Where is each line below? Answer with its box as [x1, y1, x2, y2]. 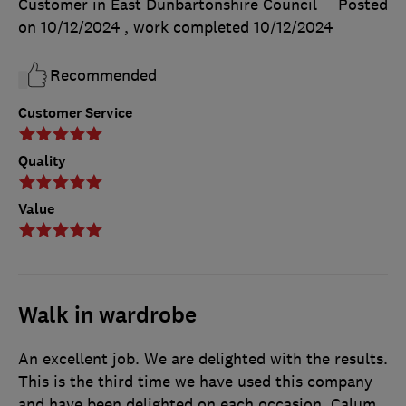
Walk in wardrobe [18, 301, 197, 331]
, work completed [124, 17, 254, 38]
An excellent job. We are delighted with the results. [18, 349, 388, 370]
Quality [18, 151, 66, 171]
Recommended [50, 65, 157, 86]
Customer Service [18, 103, 132, 123]
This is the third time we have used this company [18, 372, 372, 392]
